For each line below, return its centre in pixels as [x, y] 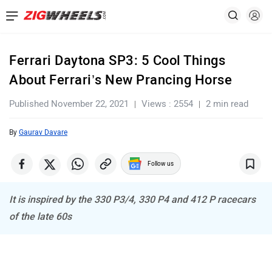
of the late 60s [40, 216]
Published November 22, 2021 [69, 104]
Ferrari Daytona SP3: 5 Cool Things [117, 60]
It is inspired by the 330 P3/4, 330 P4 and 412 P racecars [132, 199]
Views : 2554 [167, 104]
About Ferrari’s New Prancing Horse [121, 80]
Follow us [161, 164]
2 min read [227, 104]
